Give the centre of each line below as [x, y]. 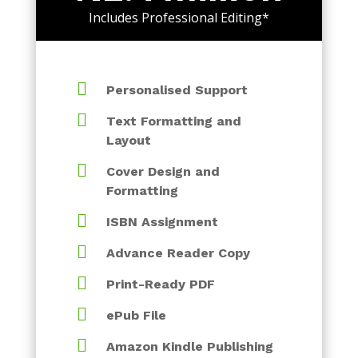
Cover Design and [163, 171]
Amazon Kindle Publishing [190, 346]
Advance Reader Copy [179, 253]
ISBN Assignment [163, 222]
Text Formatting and [174, 121]
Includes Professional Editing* [179, 18]
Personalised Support [177, 90]
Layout [129, 140]
